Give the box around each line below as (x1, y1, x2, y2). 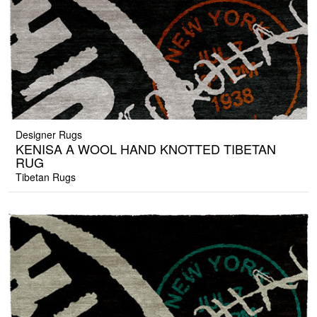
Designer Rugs (16, 127, 82, 142)
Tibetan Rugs (16, 170, 76, 185)
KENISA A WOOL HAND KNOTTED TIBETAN (16, 139, 276, 158)
